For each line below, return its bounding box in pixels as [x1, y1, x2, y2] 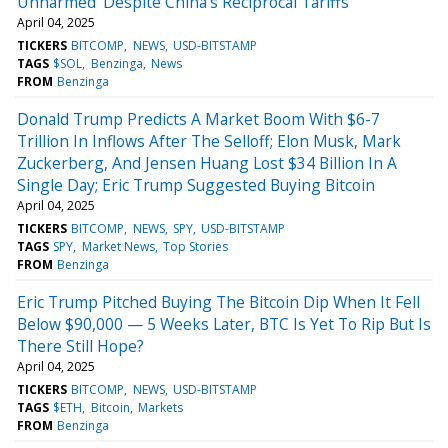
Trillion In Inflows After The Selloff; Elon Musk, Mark [17, 129, 401, 152]
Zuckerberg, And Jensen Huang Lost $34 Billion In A [17, 151, 397, 174]
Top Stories [162, 237, 228, 255]
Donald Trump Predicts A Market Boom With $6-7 [17, 107, 380, 130]
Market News [81, 237, 155, 255]
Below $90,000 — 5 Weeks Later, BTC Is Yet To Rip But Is [17, 312, 431, 335]
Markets [137, 398, 183, 416]
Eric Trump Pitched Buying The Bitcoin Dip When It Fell [17, 290, 420, 313]
